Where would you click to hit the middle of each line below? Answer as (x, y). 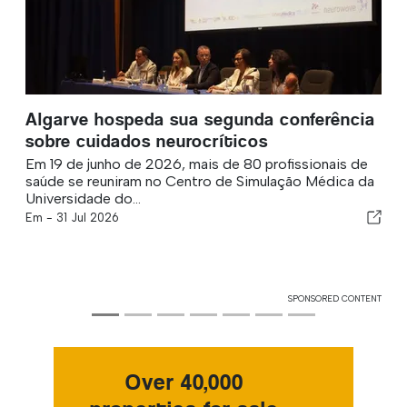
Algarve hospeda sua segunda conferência (200, 119)
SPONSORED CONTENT (335, 298)
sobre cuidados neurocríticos (147, 141)
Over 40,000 (184, 382)
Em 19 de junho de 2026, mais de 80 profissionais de (197, 164)
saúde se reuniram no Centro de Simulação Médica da (200, 181)
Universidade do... (83, 198)
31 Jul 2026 (88, 217)
